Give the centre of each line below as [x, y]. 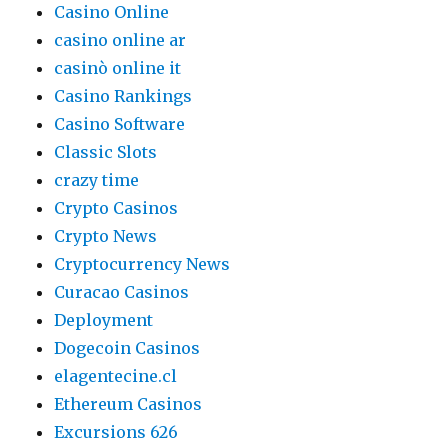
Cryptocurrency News [142, 263]
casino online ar [120, 39]
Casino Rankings [123, 95]
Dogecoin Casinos [127, 347]
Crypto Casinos [116, 207]
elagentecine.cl [116, 375]
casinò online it [118, 67]
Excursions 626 [116, 431]
